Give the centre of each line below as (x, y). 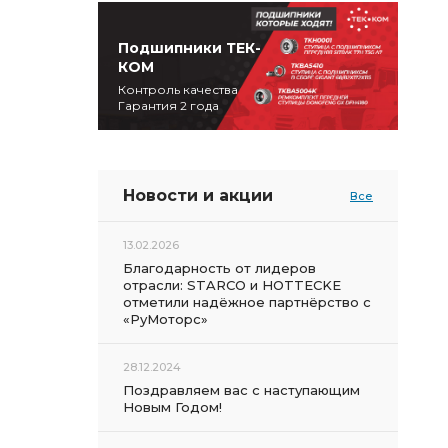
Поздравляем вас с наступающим (241, 390)
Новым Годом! (172, 407)
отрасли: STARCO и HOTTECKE (232, 285)
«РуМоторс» (165, 319)
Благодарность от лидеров (219, 268)
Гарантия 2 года (168, 105)
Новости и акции (198, 195)
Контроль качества (178, 89)
